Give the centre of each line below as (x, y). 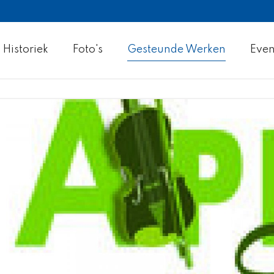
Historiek (26, 50)
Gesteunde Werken (176, 50)
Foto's (88, 50)
